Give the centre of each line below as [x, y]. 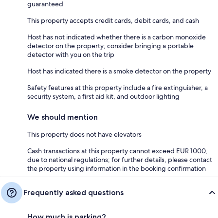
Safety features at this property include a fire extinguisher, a [118, 88]
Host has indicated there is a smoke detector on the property [119, 71]
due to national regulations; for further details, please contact [120, 160]
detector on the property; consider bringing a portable [110, 46]
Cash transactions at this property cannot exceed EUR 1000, [117, 151]
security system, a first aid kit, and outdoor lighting [103, 97]
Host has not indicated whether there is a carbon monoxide [117, 37]
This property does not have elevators [84, 135]
